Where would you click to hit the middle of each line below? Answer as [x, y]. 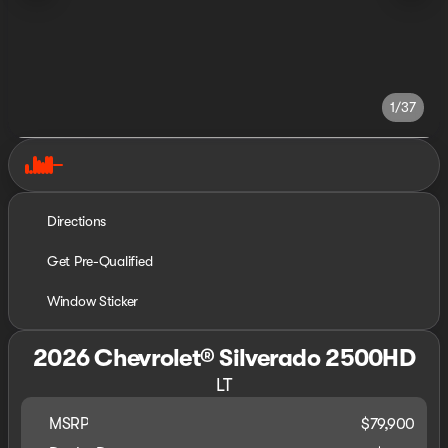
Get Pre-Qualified [100, 261]
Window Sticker [93, 301]
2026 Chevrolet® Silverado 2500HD [224, 358]
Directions [77, 221]
